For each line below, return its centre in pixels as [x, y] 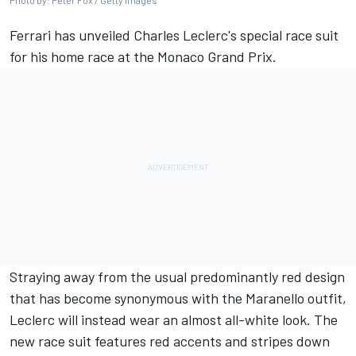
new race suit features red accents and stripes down [170, 341]
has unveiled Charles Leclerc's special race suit [195, 35]
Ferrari [30, 35]
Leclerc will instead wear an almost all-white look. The [174, 320]
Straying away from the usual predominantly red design [177, 277]
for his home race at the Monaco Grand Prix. [145, 57]
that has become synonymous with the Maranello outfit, [178, 298]
